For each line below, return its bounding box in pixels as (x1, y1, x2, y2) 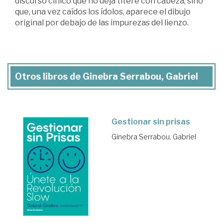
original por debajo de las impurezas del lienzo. (15, 18, 189, 27)
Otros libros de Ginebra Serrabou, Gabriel (15, 71, 198, 82)
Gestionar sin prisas (111, 117, 190, 126)
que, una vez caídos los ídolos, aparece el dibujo (15, 7, 191, 16)
